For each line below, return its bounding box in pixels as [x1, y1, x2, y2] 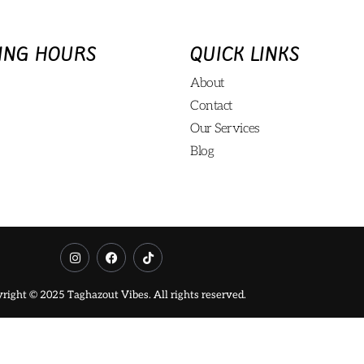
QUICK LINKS [190, 43, 300, 67]
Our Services [190, 121, 260, 137]
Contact [190, 98, 232, 115]
